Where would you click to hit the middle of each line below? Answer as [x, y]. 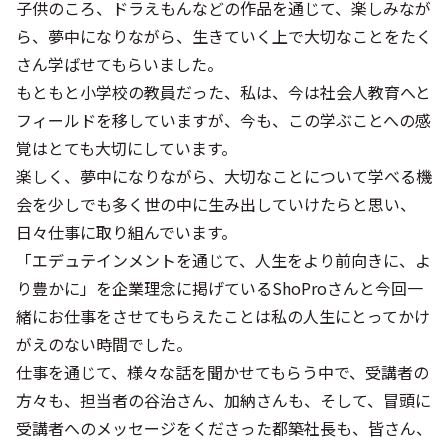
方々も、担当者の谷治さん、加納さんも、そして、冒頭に [223, 400]
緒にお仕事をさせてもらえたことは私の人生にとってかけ [223, 316]
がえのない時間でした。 [104, 344]
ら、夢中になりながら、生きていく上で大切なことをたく [224, 36]
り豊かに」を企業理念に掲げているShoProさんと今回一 [219, 288]
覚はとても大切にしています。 [126, 148]
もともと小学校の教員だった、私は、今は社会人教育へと [223, 92]
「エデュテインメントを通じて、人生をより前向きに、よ [223, 260]
